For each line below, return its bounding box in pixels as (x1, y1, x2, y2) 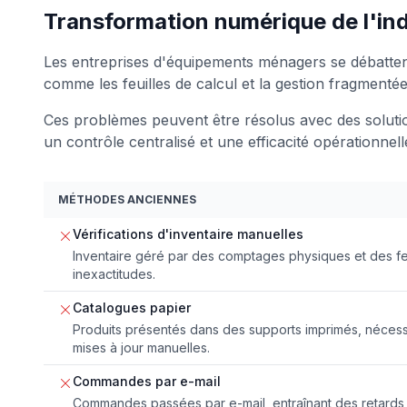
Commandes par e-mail (73, 372, 221, 389)
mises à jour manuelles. (73, 339, 210, 355)
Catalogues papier (73, 299, 191, 315)
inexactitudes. (73, 265, 155, 282)
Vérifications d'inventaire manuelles (73, 225, 303, 242)
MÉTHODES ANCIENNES (58, 192, 196, 206)
